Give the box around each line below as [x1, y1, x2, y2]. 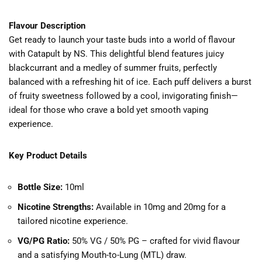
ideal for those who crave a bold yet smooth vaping [9, 105, 208, 116]
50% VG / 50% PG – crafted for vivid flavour [70, 236, 240, 247]
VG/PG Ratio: [18, 236, 70, 247]
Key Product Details [9, 150, 87, 161]
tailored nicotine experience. [18, 216, 128, 227]
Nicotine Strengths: [18, 202, 94, 213]
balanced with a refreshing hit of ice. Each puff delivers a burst [9, 77, 251, 88]
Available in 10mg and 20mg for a [94, 202, 226, 213]
